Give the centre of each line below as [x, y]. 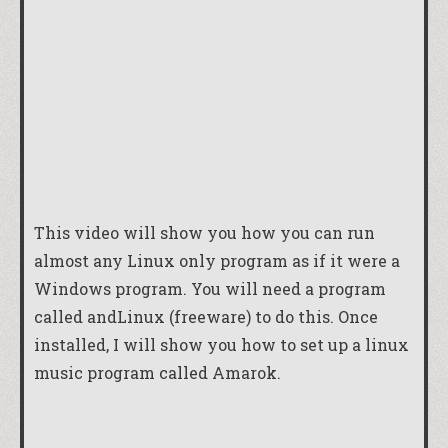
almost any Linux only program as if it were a [217, 260]
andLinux [126, 316]
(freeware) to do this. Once [271, 316]
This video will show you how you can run [204, 232]
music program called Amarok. [157, 372]
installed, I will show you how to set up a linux [221, 344]
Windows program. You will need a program [210, 288]
